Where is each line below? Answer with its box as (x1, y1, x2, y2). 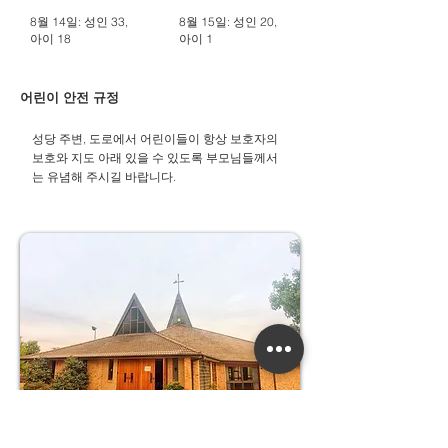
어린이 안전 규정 (20, 90, 119, 105)
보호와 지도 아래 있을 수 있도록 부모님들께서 (32, 150, 278, 165)
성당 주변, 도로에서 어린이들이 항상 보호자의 (32, 131, 278, 146)
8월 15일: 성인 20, (179, 14, 277, 29)
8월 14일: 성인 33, (30, 14, 128, 29)
